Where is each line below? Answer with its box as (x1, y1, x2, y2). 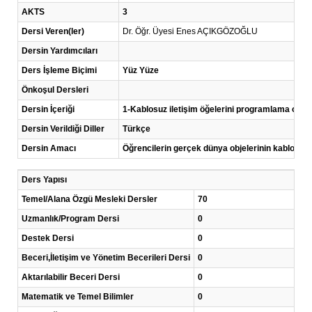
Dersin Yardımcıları (22, 46, 97, 56)
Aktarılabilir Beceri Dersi (22, 272, 120, 282)
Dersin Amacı (22, 143, 76, 153)
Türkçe (123, 124, 150, 134)
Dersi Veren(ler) (22, 26, 84, 36)
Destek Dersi (22, 233, 74, 243)
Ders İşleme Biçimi (22, 65, 97, 75)
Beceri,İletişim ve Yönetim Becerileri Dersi (22, 253, 190, 263)
